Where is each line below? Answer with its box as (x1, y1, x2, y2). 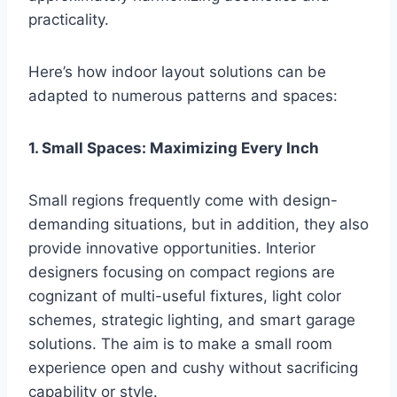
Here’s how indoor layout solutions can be (28, 63, 326, 82)
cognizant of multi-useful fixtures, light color (28, 287, 341, 306)
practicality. (28, 11, 109, 29)
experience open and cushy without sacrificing (28, 359, 358, 378)
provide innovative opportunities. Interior (28, 239, 315, 258)
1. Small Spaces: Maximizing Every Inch (28, 139, 319, 158)
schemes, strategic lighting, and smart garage (28, 311, 355, 330)
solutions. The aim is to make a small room (28, 335, 332, 354)
